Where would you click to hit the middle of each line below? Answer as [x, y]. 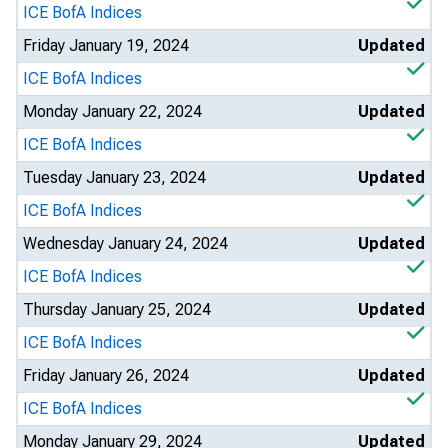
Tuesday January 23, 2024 [114, 177]
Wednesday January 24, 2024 [125, 243]
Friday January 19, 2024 [106, 45]
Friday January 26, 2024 [106, 375]
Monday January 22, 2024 [112, 111]
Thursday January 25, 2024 [117, 309]
